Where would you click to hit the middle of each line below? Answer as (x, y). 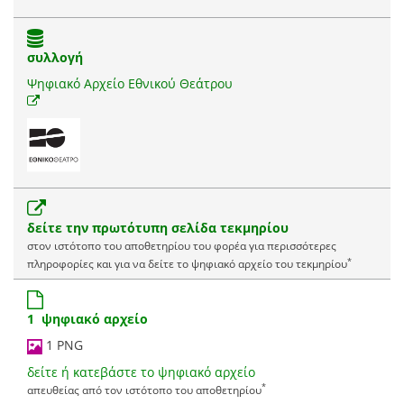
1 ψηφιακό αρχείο (87, 319)
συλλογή (55, 58)
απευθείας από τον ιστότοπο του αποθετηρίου (144, 389)
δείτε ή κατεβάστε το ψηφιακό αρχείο (141, 372)
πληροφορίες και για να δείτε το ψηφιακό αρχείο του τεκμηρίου (187, 264)
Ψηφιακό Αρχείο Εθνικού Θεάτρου (130, 84)
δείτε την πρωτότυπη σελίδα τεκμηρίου (158, 228)
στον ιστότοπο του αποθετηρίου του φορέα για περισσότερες (182, 246)
